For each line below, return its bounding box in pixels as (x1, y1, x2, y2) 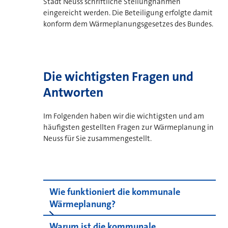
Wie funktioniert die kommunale (49, 185, 180, 198)
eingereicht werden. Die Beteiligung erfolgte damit (43, 7, 213, 18)
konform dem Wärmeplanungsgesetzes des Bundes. (43, 18, 213, 29)
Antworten (43, 83, 103, 101)
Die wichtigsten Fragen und (43, 68, 193, 85)
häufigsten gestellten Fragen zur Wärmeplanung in (43, 122, 214, 132)
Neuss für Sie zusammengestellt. (43, 133, 152, 144)
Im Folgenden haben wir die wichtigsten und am (43, 110, 204, 121)
